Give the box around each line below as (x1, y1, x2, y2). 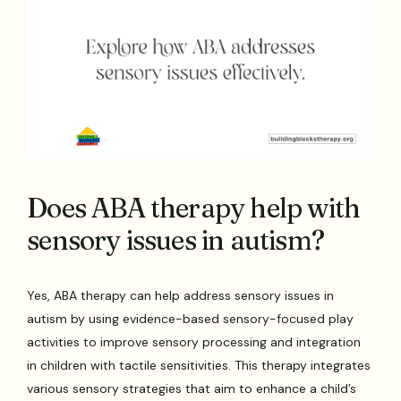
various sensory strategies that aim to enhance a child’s (27, 380, 357, 397)
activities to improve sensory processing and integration (27, 333, 362, 350)
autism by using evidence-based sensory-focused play (27, 310, 354, 327)
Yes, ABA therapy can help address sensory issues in (27, 286, 335, 303)
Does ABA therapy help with (27, 191, 361, 225)
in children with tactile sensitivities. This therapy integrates (27, 356, 371, 373)
